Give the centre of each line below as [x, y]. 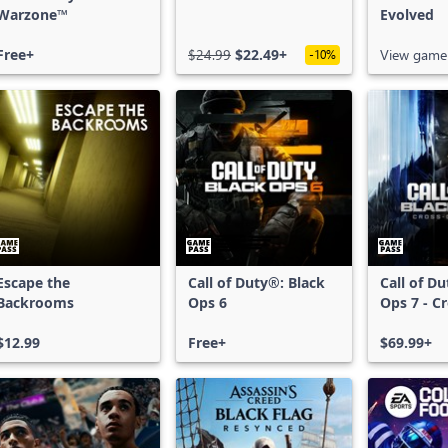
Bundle [404, 322]
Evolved [407, 14]
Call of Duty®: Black [256, 282]
